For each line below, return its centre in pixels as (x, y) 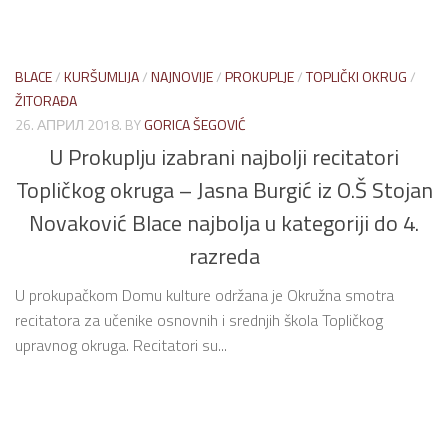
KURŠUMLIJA (101, 76)
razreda (224, 255)
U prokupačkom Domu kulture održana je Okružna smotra (204, 294)
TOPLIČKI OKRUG (356, 76)
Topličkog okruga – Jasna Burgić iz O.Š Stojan (224, 189)
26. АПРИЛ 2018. (68, 124)
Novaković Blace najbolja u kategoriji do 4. (224, 222)
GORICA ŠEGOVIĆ (195, 124)
